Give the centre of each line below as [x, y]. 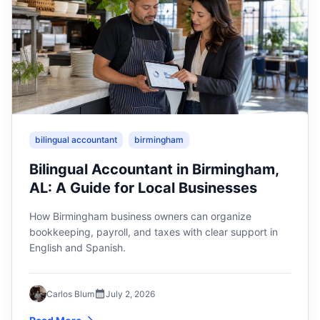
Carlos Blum [70, 294]
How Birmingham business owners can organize [140, 216]
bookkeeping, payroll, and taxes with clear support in [154, 232]
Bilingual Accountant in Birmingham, [154, 169]
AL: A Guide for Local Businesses [143, 188]
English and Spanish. [77, 247]
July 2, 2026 [130, 294]
